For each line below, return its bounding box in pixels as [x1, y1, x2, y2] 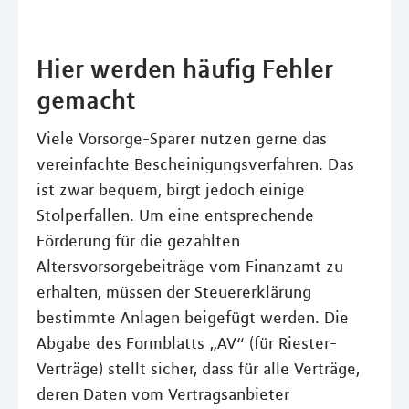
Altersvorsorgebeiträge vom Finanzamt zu [37, 257, 343, 277]
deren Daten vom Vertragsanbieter [37, 384, 289, 404]
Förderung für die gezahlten [37, 231, 240, 251]
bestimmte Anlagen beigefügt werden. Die [37, 308, 349, 328]
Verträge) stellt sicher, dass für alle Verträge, [37, 359, 360, 379]
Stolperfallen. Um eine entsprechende [37, 205, 314, 225]
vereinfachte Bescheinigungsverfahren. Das [37, 154, 354, 174]
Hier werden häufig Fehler [37, 53, 333, 84]
